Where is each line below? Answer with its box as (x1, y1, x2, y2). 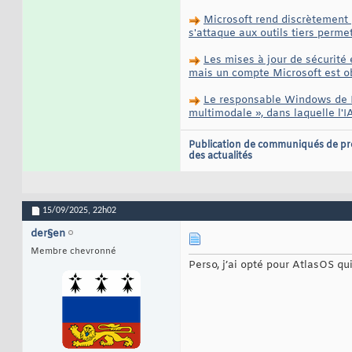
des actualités (189, 150, 252, 163)
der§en (31, 227, 65, 241)
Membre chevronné (31, 246, 116, 258)
